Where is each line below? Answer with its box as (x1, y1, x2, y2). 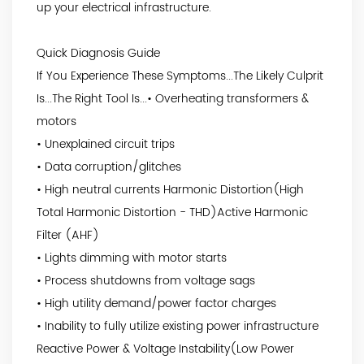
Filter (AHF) (37, 225, 99, 245)
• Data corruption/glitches (37, 157, 181, 176)
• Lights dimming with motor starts (37, 248, 227, 267)
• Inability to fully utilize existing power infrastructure (37, 316, 318, 336)
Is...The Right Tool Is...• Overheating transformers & (37, 89, 309, 108)
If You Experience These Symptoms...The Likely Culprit (37, 66, 323, 85)
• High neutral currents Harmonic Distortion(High (37, 180, 304, 199)
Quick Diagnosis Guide (37, 43, 160, 63)
